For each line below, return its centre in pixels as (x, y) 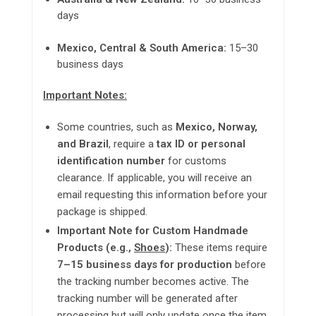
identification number (111, 161)
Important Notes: (85, 95)
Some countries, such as (116, 127)
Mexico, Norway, (217, 127)
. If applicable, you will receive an (177, 178)
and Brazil (83, 144)
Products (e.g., (96, 248)
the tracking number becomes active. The (153, 282)
